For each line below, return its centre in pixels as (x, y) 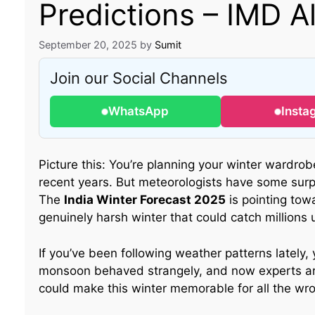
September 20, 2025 (88, 45)
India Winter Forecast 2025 (144, 200)
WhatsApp (139, 111)
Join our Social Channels (139, 78)
